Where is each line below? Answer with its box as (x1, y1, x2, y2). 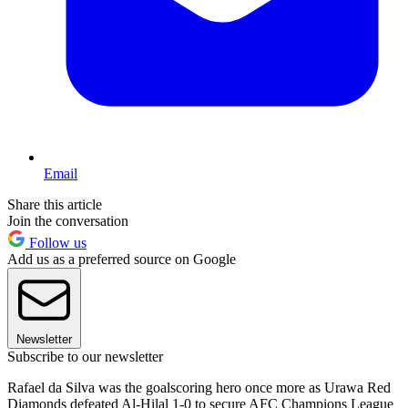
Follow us (25, 235, 87, 251)
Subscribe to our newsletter (7, 349, 163, 365)
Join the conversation (7, 213, 128, 229)
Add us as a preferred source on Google (7, 251, 236, 268)
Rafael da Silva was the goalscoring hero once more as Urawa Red (7, 380, 391, 396)
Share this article (7, 197, 102, 213)
